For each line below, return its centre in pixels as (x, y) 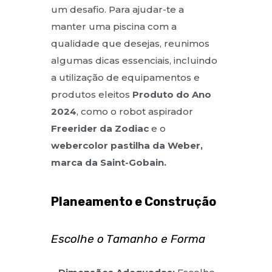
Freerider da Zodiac (100, 128)
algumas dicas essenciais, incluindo (134, 60)
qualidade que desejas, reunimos (130, 43)
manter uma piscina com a (114, 26)
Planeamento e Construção (134, 201)
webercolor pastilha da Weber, (127, 145)
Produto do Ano (172, 94)
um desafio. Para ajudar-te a (117, 9)
